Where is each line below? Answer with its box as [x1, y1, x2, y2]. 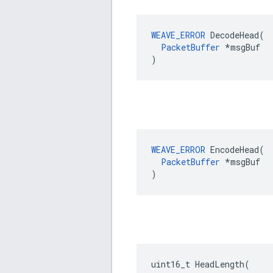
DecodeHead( [205, 29, 264, 41]
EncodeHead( [205, 144, 264, 156]
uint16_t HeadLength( [151, 258, 250, 271]
